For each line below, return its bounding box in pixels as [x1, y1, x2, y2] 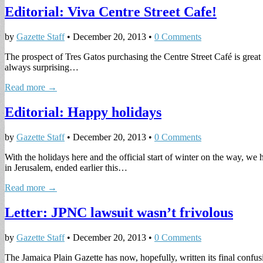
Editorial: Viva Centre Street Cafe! [5, 4, 217, 20]
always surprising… [5, 62, 79, 72]
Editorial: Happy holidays [5, 104, 161, 120]
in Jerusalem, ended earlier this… [5, 162, 127, 173]
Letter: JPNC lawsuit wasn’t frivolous [5, 204, 233, 220]
